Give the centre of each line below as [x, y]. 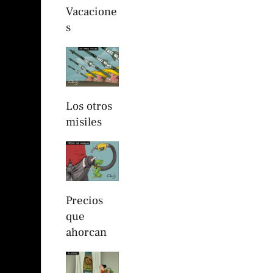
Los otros [89, 106]
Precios [84, 201]
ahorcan [86, 232]
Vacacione [91, 12]
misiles [84, 122]
